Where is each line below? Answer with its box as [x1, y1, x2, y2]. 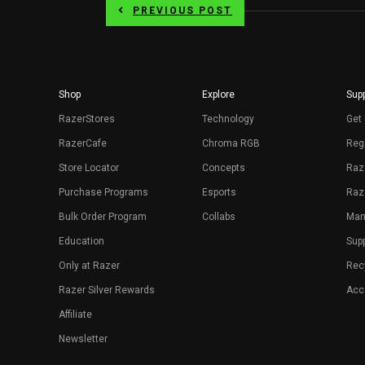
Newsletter [59, 333, 108, 345]
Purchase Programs [59, 187, 148, 199]
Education [59, 235, 104, 248]
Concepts [202, 162, 246, 174]
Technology [202, 113, 255, 125]
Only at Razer [59, 260, 120, 272]
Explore [202, 89, 235, 101]
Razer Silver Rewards [59, 284, 155, 297]
